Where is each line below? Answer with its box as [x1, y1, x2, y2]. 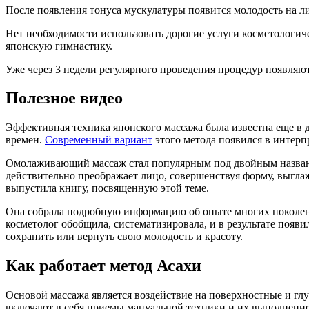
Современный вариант [45, 134, 152, 146]
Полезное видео [6, 89, 123, 108]
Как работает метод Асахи [6, 257, 201, 275]
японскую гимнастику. [6, 39, 112, 52]
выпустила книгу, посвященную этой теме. [6, 182, 209, 195]
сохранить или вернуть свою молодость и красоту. [6, 230, 243, 243]
